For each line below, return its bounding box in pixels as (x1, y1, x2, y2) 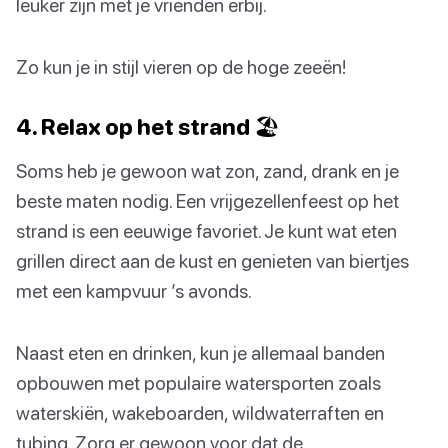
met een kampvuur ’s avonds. (16, 279, 252, 303)
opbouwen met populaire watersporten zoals (16, 371, 381, 395)
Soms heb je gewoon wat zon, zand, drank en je (16, 159, 399, 183)
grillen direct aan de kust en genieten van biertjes (16, 249, 409, 273)
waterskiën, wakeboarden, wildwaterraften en (16, 401, 384, 425)
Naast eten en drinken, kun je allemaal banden (16, 341, 385, 365)
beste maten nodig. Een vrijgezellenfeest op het (16, 189, 399, 213)
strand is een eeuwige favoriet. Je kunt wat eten (16, 219, 397, 243)
